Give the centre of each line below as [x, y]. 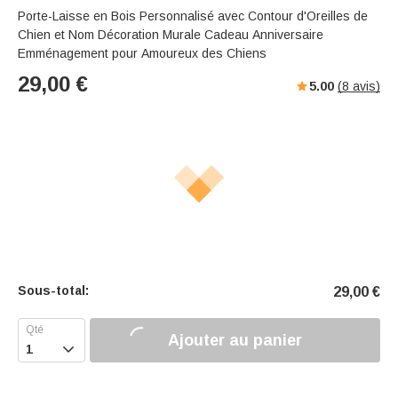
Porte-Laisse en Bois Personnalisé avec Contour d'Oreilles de [193, 16]
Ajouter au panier [235, 340]
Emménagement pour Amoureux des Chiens [142, 54]
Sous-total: [53, 291]
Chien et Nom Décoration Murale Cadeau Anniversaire [171, 35]
